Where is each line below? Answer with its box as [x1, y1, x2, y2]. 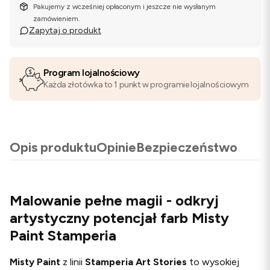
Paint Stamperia [10, 226, 116, 244]
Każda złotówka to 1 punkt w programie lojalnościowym [43, 80, 249, 90]
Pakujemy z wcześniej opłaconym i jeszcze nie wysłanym [33, 2, 216, 11]
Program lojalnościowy [43, 67, 140, 78]
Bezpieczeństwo [136, 139, 237, 155]
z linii [60, 256, 85, 268]
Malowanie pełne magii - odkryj [10, 191, 219, 209]
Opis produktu [10, 139, 96, 155]
